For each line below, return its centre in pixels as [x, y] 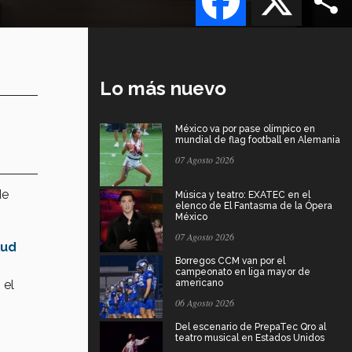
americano [199, 282]
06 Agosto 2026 [205, 302]
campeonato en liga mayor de [243, 271]
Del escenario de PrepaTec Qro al [251, 326]
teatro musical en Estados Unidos [250, 337]
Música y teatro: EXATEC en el [243, 194]
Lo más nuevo [163, 88]
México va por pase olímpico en [245, 128]
